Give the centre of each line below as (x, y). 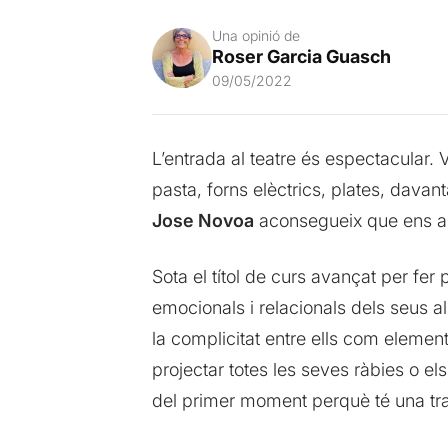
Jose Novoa (202, 221)
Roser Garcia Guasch (301, 57)
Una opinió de (255, 36)
